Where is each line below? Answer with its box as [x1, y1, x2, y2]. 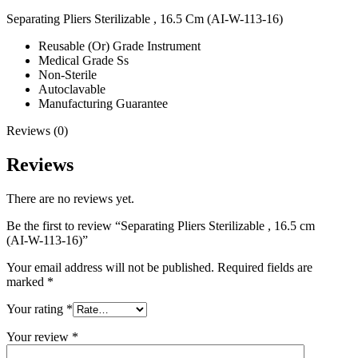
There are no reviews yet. [6, 191, 134, 205]
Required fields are [217, 260, 312, 274]
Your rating [6, 301, 66, 316]
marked [6, 274, 47, 288]
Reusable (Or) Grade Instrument [38, 38, 201, 53]
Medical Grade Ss [38, 53, 129, 67]
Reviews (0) [6, 123, 68, 137]
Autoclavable [38, 82, 105, 96]
